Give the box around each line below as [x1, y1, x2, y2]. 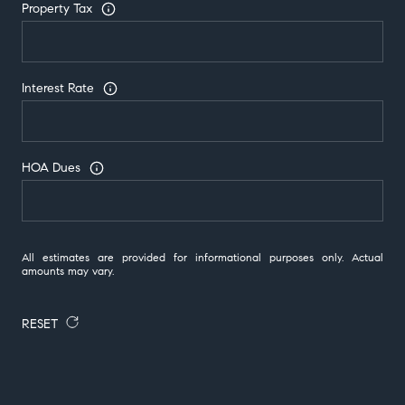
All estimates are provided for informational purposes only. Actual [22, 250, 383, 264]
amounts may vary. [22, 263, 114, 278]
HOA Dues [22, 160, 80, 176]
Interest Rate [22, 80, 94, 97]
